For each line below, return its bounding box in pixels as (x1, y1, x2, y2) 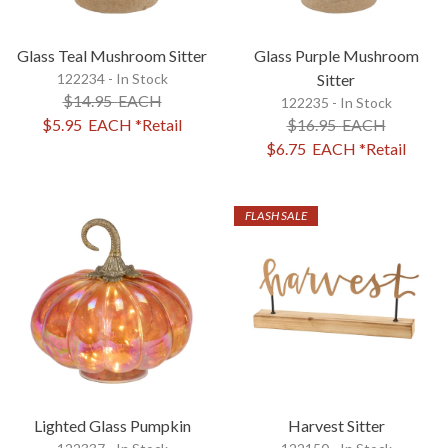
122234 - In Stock (56, 69, 168, 87)
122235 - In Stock (280, 93, 392, 111)
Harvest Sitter (287, 415, 385, 435)
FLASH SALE (245, 207, 308, 223)
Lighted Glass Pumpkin (33, 415, 191, 435)
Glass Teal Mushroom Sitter (17, 45, 207, 65)
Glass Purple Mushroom (253, 45, 419, 65)
